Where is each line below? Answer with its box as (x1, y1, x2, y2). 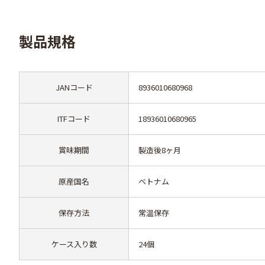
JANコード (55, 82, 93, 93)
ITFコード (57, 113, 91, 124)
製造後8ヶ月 (138, 144, 181, 156)
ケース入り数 (51, 238, 97, 250)
